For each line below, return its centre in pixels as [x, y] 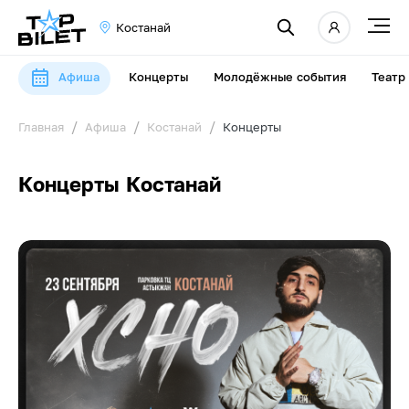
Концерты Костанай [120, 184]
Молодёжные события [280, 77]
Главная [41, 127]
